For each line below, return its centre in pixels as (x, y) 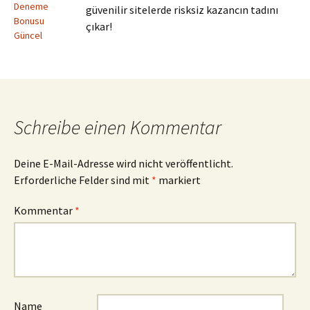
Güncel (28, 36)
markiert (179, 180)
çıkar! (99, 27)
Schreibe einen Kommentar (118, 128)
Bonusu (29, 21)
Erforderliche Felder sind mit (83, 180)
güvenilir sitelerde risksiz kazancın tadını (182, 10)
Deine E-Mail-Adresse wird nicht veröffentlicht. (124, 164)
